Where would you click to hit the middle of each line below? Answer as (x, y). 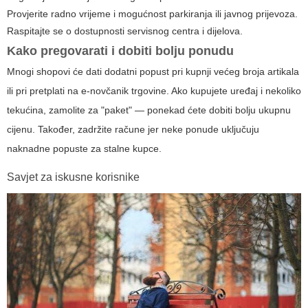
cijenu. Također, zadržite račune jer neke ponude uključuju (133, 129)
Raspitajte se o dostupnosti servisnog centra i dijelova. (125, 31)
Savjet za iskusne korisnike (73, 177)
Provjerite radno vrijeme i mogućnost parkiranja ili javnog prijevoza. (152, 13)
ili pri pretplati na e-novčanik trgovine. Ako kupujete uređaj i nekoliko (154, 90)
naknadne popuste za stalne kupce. (84, 148)
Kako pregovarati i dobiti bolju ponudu (120, 51)
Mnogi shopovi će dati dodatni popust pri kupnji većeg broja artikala (153, 71)
